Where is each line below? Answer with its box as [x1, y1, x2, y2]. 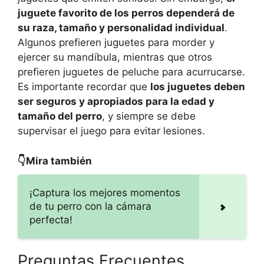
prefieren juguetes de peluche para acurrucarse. [18, 66, 245, 78]
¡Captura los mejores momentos [29, 186, 180, 199]
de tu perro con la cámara [29, 200, 151, 212]
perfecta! [29, 213, 72, 226]
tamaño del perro [18, 110, 102, 123]
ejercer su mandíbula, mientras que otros [18, 51, 212, 64]
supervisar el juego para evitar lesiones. [18, 125, 205, 137]
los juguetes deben [150, 81, 245, 93]
